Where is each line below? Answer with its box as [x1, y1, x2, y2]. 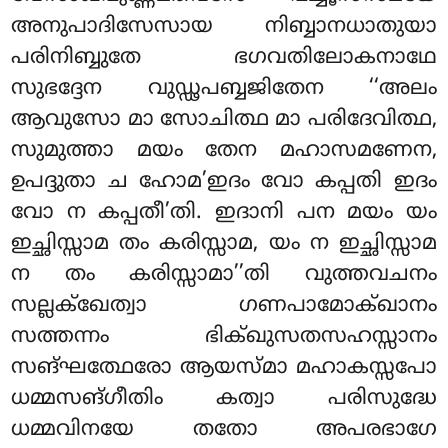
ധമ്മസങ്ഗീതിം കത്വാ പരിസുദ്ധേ [11, 386, 437, 413]
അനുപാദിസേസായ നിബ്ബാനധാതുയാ [11, 14, 437, 41]
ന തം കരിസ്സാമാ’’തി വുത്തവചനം [11, 262, 437, 289]
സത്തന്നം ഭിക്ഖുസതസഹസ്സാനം [11, 324, 437, 351]
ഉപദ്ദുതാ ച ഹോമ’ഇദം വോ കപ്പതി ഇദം [11, 169, 437, 196]
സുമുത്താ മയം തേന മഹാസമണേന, [11, 138, 437, 165]
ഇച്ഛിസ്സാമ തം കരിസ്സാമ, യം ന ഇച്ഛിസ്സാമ [11, 231, 437, 258]
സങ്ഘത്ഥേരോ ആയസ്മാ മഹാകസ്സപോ [11, 355, 437, 382]
